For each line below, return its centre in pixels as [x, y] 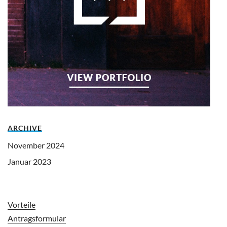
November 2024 [36, 145]
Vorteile [22, 204]
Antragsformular [37, 218]
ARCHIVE [25, 128]
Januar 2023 [29, 161]
